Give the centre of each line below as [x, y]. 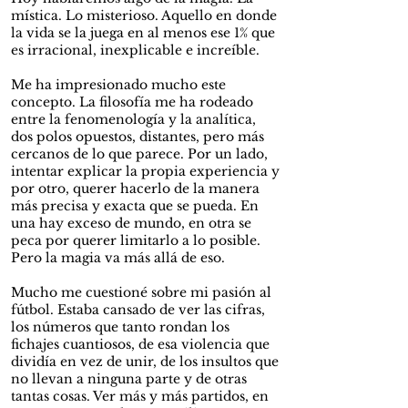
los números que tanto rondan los [120, 327]
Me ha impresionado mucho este [118, 85]
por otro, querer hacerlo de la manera [135, 189]
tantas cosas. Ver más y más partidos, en [140, 396]
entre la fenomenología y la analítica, [133, 119]
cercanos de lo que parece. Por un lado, [139, 154]
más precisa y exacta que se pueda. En [135, 206]
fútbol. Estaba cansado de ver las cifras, [138, 310]
